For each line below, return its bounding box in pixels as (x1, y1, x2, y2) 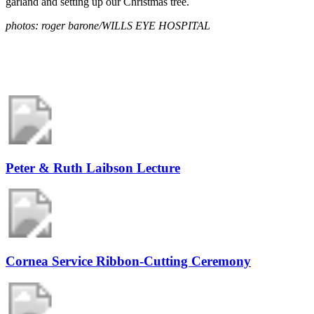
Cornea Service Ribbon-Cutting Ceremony (6, 254, 251, 269)
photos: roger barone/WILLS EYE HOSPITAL (6, 19, 210, 32)
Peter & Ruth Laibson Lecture (6, 160, 180, 175)
